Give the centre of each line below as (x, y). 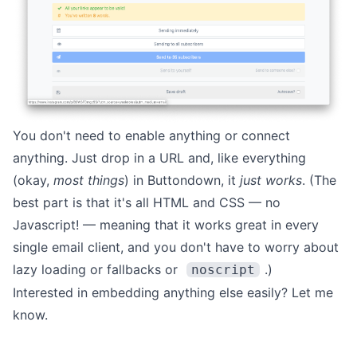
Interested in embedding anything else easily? (152, 292)
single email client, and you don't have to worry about (176, 247)
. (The (319, 180)
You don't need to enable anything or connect (151, 135)
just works (271, 180)
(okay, (33, 180)
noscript (223, 269)
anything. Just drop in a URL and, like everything (159, 157)
